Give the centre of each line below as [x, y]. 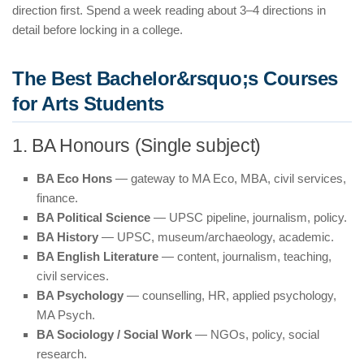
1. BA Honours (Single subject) [136, 146]
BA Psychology [80, 296]
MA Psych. [66, 315]
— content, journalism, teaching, [245, 257]
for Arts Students [88, 104]
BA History [67, 237]
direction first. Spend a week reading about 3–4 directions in [169, 11]
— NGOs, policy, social [256, 335]
